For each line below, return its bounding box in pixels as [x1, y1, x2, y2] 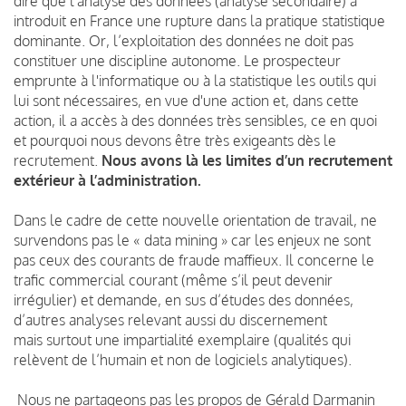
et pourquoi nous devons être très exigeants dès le [14, 130, 336, 150]
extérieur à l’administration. [14, 170, 201, 189]
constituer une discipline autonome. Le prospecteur [14, 51, 341, 70]
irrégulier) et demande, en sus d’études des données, [14, 290, 353, 309]
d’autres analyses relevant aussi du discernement [14, 310, 327, 329]
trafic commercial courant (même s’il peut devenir [14, 270, 333, 289]
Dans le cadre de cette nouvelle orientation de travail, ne [14, 210, 377, 229]
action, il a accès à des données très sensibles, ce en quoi [14, 111, 377, 130]
